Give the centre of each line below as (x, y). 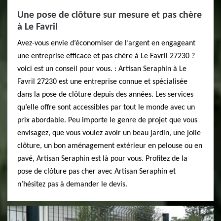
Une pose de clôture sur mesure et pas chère (110, 15)
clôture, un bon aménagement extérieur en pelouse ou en (110, 146)
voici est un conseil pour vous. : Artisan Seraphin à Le (102, 69)
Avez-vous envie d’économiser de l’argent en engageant (106, 43)
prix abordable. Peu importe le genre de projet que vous (107, 120)
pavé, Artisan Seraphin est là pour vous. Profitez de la (102, 159)
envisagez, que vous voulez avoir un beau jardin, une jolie (109, 133)
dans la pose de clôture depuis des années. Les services (105, 95)
